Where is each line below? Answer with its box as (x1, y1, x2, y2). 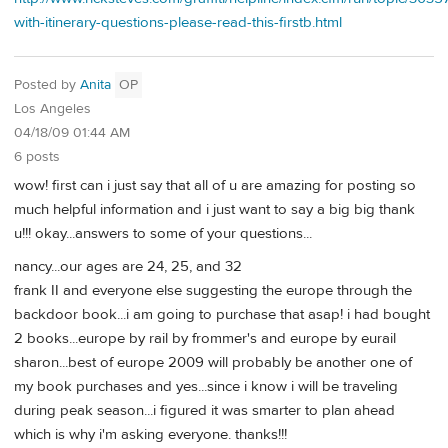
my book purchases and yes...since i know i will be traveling (14, 377, 398, 397)
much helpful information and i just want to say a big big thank (14, 199, 415, 219)
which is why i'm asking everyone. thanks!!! (14, 425, 287, 445)
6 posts (14, 148, 60, 166)
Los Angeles (14, 100, 91, 118)
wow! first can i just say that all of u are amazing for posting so (14, 175, 416, 195)
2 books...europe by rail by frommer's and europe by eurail (14, 329, 396, 349)
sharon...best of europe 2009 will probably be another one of (14, 353, 412, 373)
